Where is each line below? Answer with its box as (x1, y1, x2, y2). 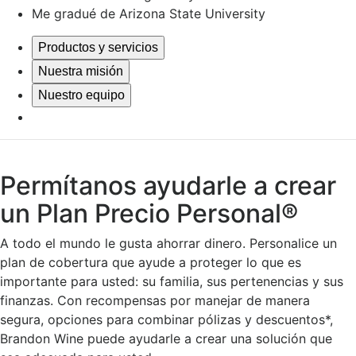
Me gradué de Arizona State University (32, 5, 265, 21)
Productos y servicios (38, 40, 158, 54)
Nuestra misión (38, 64, 123, 78)
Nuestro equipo (38, 87, 125, 102)
